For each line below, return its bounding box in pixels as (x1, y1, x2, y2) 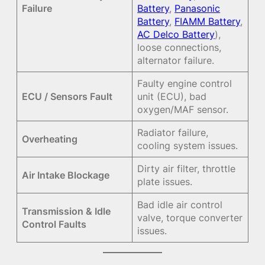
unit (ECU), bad (137, 90, 207, 102)
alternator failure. (137, 54, 215, 66)
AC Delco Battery (137, 28, 215, 40)
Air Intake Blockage (22, 169, 110, 181)
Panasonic (174, 2, 221, 14)
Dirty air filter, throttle (137, 162, 236, 174)
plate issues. (137, 175, 193, 188)
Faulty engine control (137, 77, 232, 89)
